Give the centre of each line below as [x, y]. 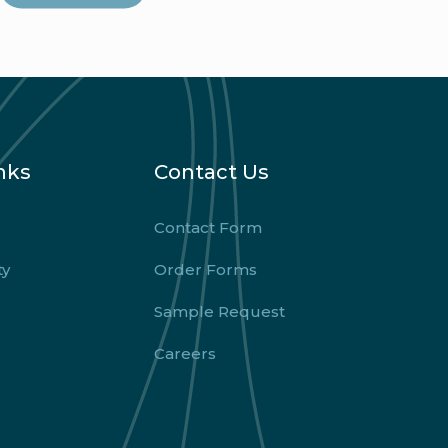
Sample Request [219, 311]
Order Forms [205, 269]
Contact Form [208, 227]
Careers [185, 353]
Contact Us [211, 172]
